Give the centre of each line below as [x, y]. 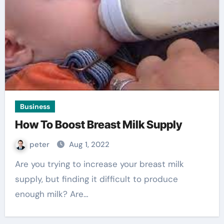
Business [35, 106]
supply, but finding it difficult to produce [96, 179]
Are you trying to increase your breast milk [17, 164]
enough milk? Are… [51, 194]
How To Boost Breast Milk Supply [98, 124]
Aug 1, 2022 [89, 144]
